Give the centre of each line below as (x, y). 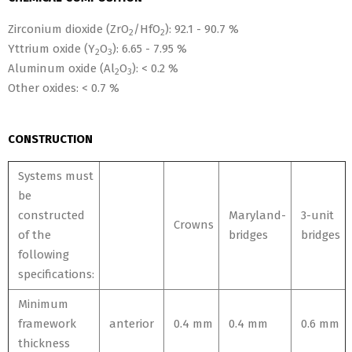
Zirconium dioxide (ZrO (68, 29)
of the (35, 235)
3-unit (317, 215)
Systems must (56, 176)
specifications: (56, 274)
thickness (44, 343)
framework (47, 324)
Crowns (194, 225)
